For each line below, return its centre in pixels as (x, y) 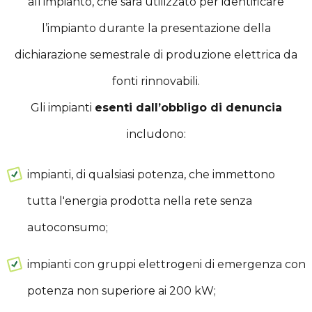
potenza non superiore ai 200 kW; (121, 290)
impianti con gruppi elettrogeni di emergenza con (166, 264)
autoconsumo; (67, 227)
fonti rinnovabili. (156, 81)
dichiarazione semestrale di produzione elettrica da (156, 54)
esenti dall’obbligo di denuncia (188, 107)
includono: (156, 134)
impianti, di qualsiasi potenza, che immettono (151, 174)
